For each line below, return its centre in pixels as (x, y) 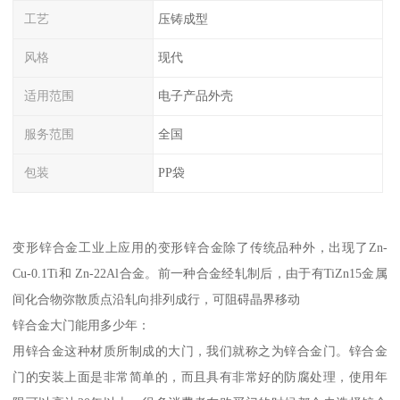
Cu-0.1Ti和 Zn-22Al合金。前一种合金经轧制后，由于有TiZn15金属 (200, 274)
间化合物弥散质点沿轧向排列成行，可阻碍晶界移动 (157, 300)
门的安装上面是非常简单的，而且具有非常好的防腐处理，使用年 (200, 377)
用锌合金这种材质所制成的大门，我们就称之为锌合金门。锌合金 (200, 351)
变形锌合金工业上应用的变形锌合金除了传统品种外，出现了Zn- (200, 248)
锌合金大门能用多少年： (82, 325)
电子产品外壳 (195, 96)
